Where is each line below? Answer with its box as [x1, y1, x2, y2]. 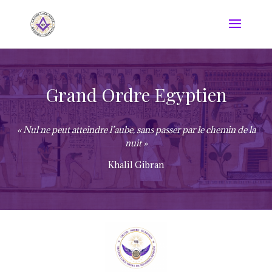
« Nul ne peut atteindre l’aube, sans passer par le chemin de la [16, 124, 256, 136]
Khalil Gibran [108, 159, 164, 171]
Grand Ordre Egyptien [45, 83, 227, 107]
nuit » [124, 137, 148, 149]
